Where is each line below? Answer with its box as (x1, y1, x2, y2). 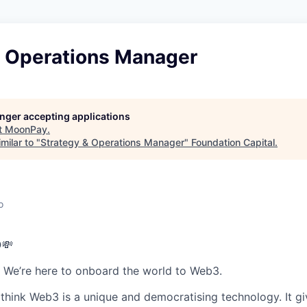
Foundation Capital (191, 136, 275, 148)
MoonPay (5, 123, 47, 135)
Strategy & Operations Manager (40, 136, 184, 148)
